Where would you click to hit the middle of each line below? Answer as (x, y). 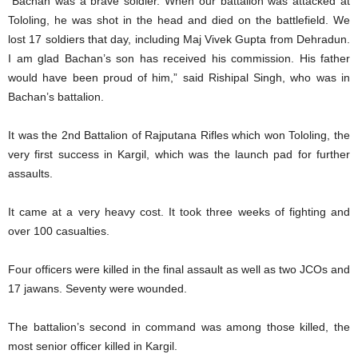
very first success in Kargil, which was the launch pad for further (179, 154)
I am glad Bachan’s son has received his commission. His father (179, 58)
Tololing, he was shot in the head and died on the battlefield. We (179, 20)
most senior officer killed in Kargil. (93, 346)
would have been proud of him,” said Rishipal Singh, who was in (179, 78)
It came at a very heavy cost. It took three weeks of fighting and (179, 212)
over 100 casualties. (59, 231)
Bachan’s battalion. (56, 97)
